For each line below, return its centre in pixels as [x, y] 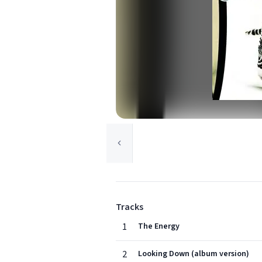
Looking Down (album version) [194, 254]
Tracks [130, 207]
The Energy [159, 226]
